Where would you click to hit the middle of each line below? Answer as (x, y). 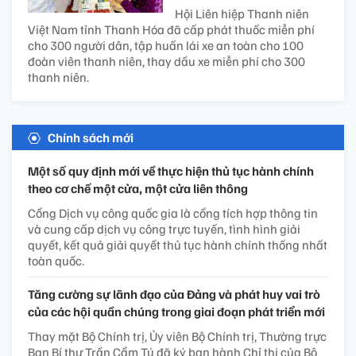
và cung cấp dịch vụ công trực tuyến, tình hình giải (164, 228)
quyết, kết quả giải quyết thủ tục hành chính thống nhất (178, 244)
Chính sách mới (91, 137)
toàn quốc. (56, 260)
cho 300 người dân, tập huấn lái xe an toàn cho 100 (166, 45)
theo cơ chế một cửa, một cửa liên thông (138, 188)
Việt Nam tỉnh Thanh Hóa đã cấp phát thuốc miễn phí (171, 29)
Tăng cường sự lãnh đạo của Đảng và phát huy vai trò (174, 294)
